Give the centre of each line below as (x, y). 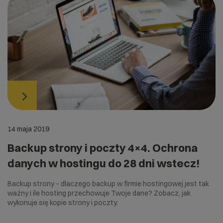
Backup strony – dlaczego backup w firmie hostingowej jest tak (108, 184)
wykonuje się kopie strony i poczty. (63, 203)
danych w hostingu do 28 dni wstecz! (104, 164)
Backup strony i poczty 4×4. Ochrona (103, 148)
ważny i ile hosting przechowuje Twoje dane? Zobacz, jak (99, 193)
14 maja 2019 (28, 129)
